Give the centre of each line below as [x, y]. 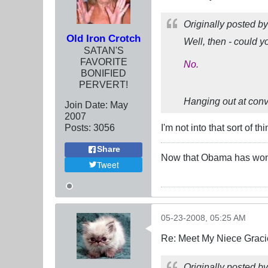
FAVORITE [103, 61]
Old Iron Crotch [103, 38]
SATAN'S [103, 50]
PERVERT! [103, 84]
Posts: [78, 127]
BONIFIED [103, 73]
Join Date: [86, 104]
